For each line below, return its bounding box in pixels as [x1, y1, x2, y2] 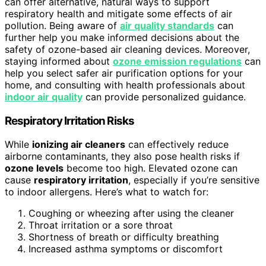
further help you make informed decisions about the [5, 31, 239, 43]
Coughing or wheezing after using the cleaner [28, 207, 234, 220]
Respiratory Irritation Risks [5, 113, 134, 128]
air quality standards [120, 19, 214, 31]
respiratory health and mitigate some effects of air [5, 7, 232, 20]
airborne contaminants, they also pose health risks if [5, 150, 240, 163]
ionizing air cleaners [32, 138, 125, 151]
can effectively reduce [125, 138, 229, 151]
